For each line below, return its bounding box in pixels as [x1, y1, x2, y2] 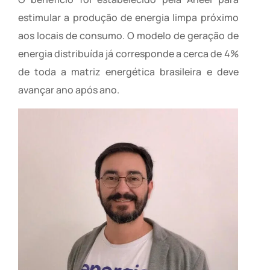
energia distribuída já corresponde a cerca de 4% [18, 47, 239, 61]
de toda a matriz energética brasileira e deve [18, 65, 239, 79]
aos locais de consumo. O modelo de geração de [18, 29, 239, 43]
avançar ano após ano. [18, 83, 119, 97]
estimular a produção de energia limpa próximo [18, 11, 239, 25]
